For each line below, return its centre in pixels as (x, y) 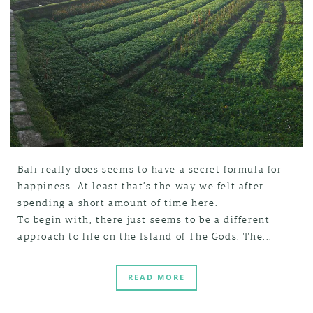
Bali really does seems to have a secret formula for (150, 168)
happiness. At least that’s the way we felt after (141, 185)
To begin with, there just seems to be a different (144, 219)
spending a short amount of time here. (118, 202)
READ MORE (156, 277)
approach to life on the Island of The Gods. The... (145, 235)
